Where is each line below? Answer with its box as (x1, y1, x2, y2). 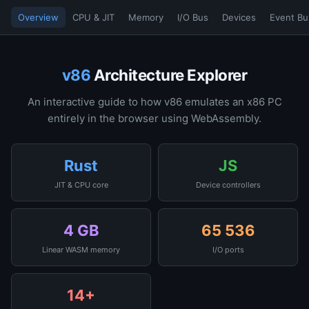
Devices (222, 12, 256, 23)
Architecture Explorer (90, 66, 248, 84)
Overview (18, 12, 59, 23)
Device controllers (195, 180, 261, 190)
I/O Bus (177, 12, 208, 23)
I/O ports (212, 245, 244, 255)
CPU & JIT (72, 12, 114, 23)
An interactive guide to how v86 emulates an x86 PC (27, 95, 282, 108)
